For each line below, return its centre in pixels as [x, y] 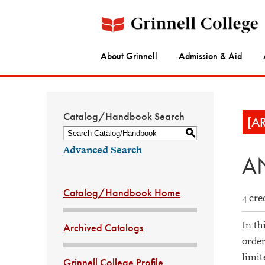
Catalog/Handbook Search [124, 116]
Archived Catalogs [103, 227]
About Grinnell [129, 56]
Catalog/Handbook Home [122, 193]
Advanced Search [103, 150]
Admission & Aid [210, 56]
